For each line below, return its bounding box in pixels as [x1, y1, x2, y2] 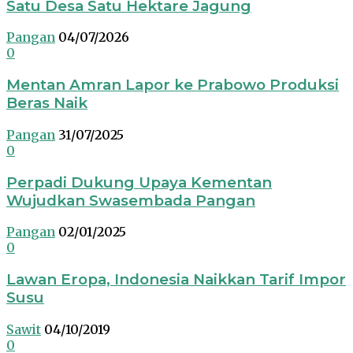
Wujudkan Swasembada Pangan [6, 191, 255, 210]
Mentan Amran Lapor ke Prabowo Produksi [6, 76, 339, 95]
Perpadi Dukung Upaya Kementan [6, 173, 272, 191]
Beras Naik [6, 94, 87, 113]
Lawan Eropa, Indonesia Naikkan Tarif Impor [6, 270, 346, 289]
